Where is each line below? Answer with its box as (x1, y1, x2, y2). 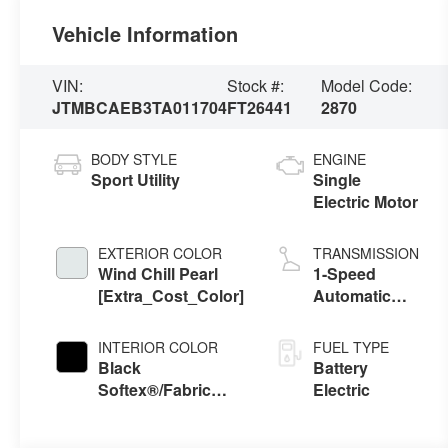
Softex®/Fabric (98, 378, 212, 402)
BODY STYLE (91, 149, 178, 170)
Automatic (313, 284, 392, 308)
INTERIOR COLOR (98, 337, 219, 358)
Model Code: (321, 74, 413, 98)
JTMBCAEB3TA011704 (52, 96, 228, 120)
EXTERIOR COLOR (98, 243, 223, 264)
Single (313, 168, 362, 192)
